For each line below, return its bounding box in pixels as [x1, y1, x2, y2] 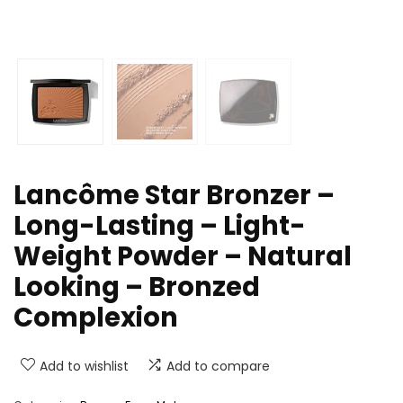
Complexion [13, 300, 178, 336]
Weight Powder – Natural [13, 238, 352, 275]
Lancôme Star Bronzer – [13, 177, 335, 214]
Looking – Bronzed [13, 269, 260, 306]
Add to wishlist [40, 357, 129, 376]
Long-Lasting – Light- [13, 208, 306, 245]
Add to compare [166, 357, 270, 376]
